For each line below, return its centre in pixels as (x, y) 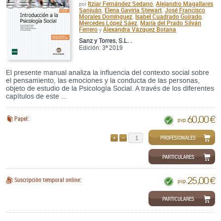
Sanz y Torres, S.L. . (106, 41)
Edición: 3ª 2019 (101, 48)
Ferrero (89, 29)
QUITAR (159, 138)
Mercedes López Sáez (108, 23)
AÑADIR (151, 138)
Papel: (22, 119)
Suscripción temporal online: (48, 180)
